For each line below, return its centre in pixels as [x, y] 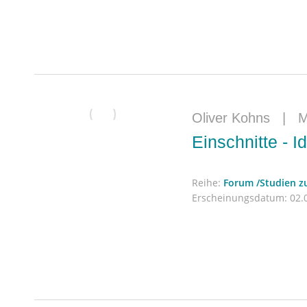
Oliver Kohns [231, 118]
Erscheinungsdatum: [240, 197]
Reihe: [208, 182]
